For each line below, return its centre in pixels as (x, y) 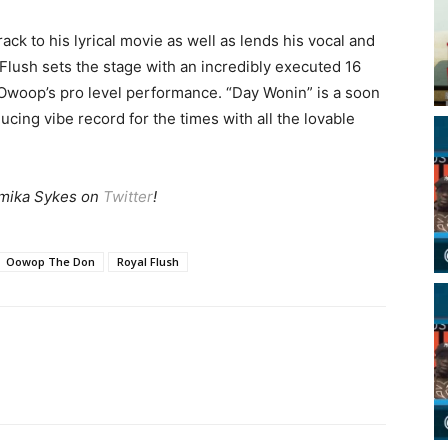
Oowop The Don (50, 262)
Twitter (127, 197)
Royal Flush (148, 262)
